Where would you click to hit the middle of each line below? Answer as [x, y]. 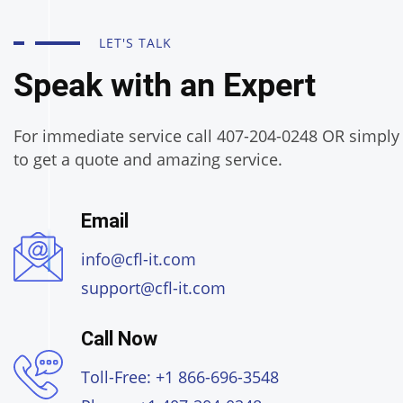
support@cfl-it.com [153, 288]
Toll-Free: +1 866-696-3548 [180, 377]
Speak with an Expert [165, 85]
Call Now [119, 339]
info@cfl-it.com [139, 259]
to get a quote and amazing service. [148, 159]
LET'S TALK [135, 43]
